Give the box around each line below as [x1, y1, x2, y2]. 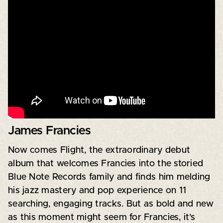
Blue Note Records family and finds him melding [7, 172, 211, 182]
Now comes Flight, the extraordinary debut [7, 145, 191, 155]
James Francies [7, 124, 91, 137]
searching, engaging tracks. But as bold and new [7, 199, 214, 209]
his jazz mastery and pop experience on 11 [7, 186, 187, 195]
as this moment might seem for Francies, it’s [7, 213, 195, 222]
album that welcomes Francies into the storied [7, 159, 204, 168]
